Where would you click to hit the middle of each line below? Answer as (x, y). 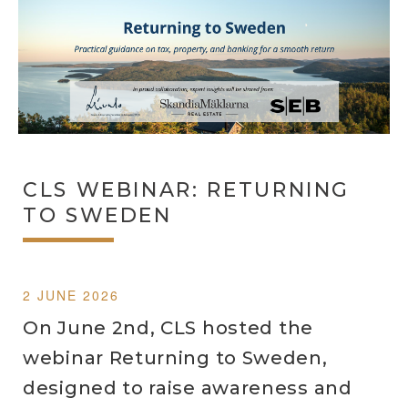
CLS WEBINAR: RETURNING (187, 190)
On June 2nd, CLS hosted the (168, 328)
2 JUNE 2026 (71, 295)
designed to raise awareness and (188, 388)
